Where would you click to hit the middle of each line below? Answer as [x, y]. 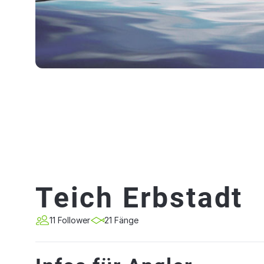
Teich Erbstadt [139, 198]
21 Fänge [121, 220]
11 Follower [70, 220]
